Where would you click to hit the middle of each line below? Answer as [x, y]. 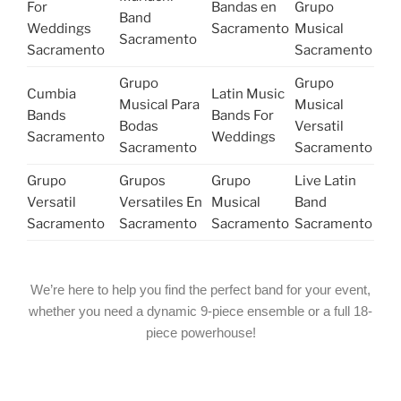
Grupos [142, 181]
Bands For [243, 116]
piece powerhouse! [200, 332]
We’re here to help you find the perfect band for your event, [200, 289]
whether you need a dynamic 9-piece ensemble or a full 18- [200, 311]
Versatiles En [161, 203]
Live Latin [325, 181]
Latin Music [248, 94]
